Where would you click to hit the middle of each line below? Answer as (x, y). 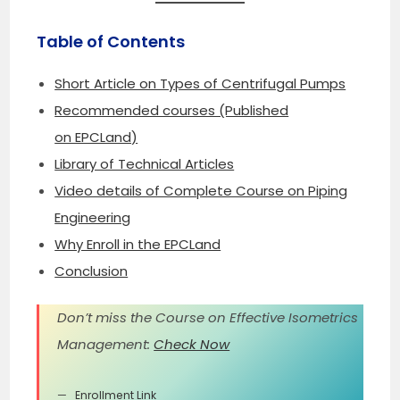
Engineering (93, 217)
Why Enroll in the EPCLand (138, 244)
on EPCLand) (96, 137)
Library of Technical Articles (145, 163)
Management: (106, 345)
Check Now (192, 345)
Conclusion (92, 271)
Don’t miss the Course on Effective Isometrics (208, 318)
